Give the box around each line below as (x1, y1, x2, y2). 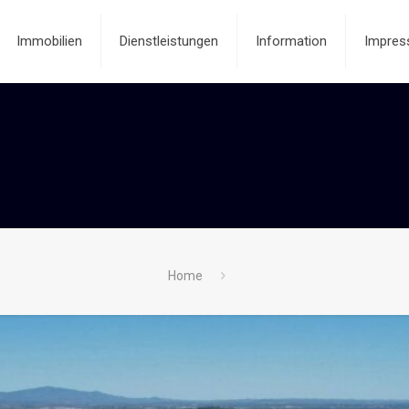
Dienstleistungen (119, 33, 218, 49)
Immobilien (16, 33, 82, 49)
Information (255, 33, 327, 49)
